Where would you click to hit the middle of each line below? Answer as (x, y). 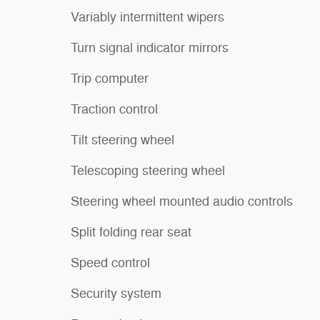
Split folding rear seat (131, 232)
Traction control (114, 109)
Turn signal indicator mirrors (150, 48)
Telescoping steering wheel (148, 171)
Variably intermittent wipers (147, 17)
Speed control (110, 263)
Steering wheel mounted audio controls (182, 201)
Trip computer (110, 79)
